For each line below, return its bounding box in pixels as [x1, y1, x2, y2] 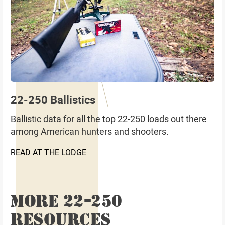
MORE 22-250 [11, 190, 122, 211]
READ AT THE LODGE [11, 146, 86, 158]
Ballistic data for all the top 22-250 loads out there [11, 112, 207, 125]
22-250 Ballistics [11, 92, 95, 107]
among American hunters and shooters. [11, 125, 169, 137]
